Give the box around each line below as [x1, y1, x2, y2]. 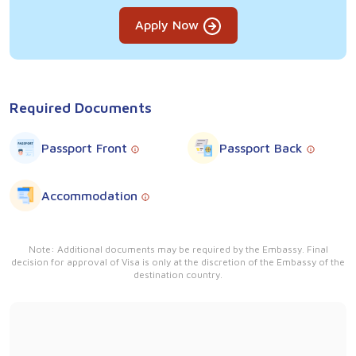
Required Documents [10, 99, 152, 116]
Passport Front [41, 140, 131, 155]
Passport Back [219, 140, 307, 155]
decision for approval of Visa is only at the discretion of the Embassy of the [11, 255, 345, 268]
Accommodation [41, 188, 141, 203]
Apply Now [134, 17, 203, 32]
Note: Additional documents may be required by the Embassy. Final [28, 242, 328, 255]
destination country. [133, 268, 222, 281]
